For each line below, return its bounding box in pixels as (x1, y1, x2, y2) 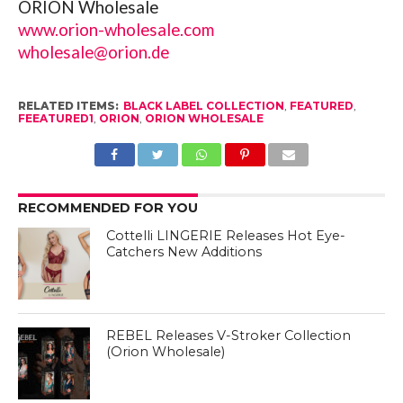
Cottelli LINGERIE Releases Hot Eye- (106, 227, 346, 244)
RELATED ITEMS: (17, 98, 119, 112)
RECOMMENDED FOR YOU (17, 199, 198, 216)
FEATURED (289, 98, 354, 112)
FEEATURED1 (17, 111, 94, 125)
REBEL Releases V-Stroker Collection (106, 327, 352, 344)
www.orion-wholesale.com (17, 19, 214, 40)
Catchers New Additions (106, 243, 263, 260)
